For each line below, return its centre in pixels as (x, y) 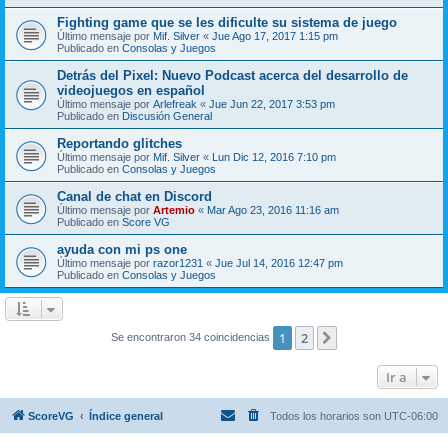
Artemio (174, 209)
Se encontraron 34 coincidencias (192, 336)
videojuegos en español (131, 90)
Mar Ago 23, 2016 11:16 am (273, 209)
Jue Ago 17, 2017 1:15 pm (275, 35)
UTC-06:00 (411, 415)
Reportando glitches (119, 143)
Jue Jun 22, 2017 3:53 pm (272, 103)
